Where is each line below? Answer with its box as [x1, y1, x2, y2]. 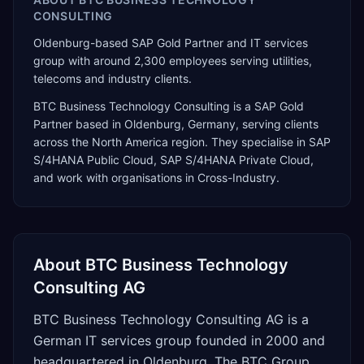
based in [72, 117, 124, 131]
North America [92, 135, 168, 149]
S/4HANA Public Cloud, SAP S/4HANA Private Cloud [33, 153, 310, 167]
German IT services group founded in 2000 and [33, 332, 325, 349]
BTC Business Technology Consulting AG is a [33, 311, 309, 327]
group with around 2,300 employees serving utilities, [33, 54, 312, 67]
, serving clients [236, 117, 318, 131]
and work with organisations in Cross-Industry [33, 171, 276, 184]
